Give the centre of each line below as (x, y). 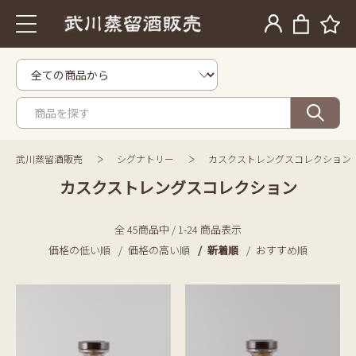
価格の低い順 (79, 250)
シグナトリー (145, 159)
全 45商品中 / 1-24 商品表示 (178, 229)
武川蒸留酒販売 (49, 159)
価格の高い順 (159, 250)
